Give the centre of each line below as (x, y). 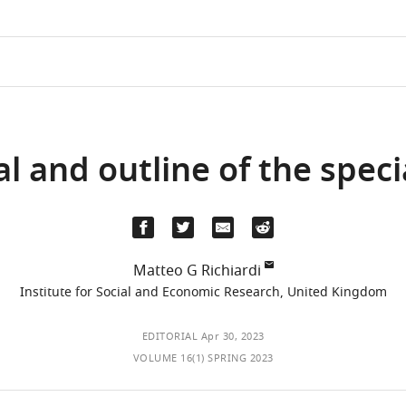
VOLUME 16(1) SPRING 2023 (203, 358)
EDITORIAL (169, 336)
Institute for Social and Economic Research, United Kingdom (203, 292)
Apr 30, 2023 (232, 336)
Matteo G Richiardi (197, 271)
